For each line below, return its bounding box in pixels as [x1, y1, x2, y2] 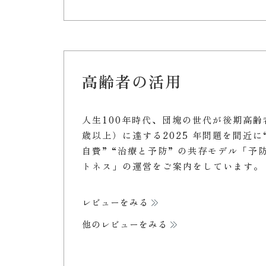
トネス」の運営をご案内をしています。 [82, 159, 264, 172]
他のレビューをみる [82, 217, 167, 230]
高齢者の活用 [82, 70, 182, 93]
